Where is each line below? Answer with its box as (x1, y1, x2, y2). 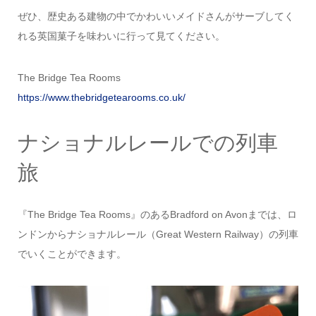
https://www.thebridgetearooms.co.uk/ (17, 91, 186, 103)
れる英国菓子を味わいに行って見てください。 (17, 30, 225, 42)
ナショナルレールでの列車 (17, 131, 278, 155)
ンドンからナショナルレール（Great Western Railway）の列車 (17, 229, 298, 241)
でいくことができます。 (17, 248, 126, 260)
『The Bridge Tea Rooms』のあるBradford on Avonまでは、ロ (17, 209, 297, 221)
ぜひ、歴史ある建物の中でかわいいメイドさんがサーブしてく (17, 11, 294, 23)
